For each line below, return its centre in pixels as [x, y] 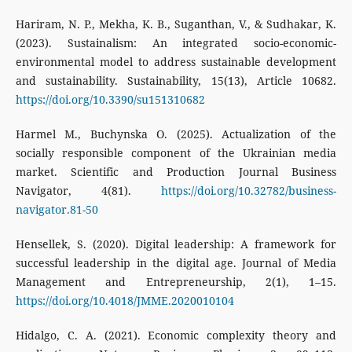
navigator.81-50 [57, 210]
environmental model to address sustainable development [176, 62]
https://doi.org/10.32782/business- [249, 191]
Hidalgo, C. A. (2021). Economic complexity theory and [176, 335]
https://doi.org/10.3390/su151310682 [110, 100]
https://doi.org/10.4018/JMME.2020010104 [125, 301]
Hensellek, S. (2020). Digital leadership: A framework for [176, 244]
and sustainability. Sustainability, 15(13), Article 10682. [176, 81]
